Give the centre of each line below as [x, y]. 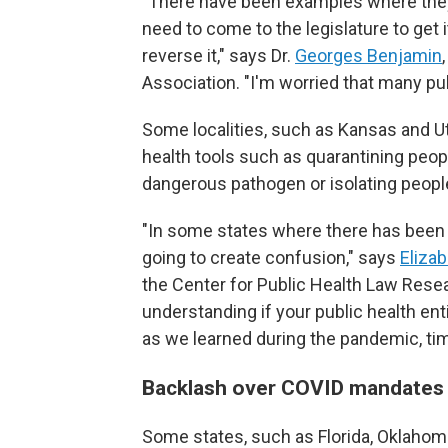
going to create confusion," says [271, 258]
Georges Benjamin [368, 56]
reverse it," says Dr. [218, 56]
